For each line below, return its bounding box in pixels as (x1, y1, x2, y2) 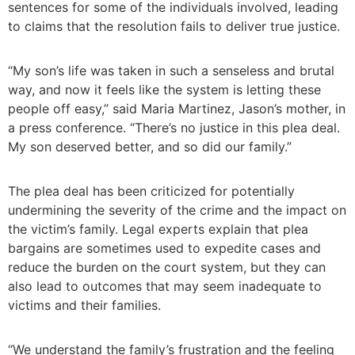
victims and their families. (8, 297, 161, 314)
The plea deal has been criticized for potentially (8, 183, 295, 200)
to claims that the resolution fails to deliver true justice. (8, 18, 340, 35)
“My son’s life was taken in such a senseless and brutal (8, 63, 334, 79)
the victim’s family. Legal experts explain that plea (8, 221, 308, 238)
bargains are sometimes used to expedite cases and (8, 240, 321, 257)
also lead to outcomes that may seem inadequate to (8, 278, 322, 295)
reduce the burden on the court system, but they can (8, 259, 326, 276)
